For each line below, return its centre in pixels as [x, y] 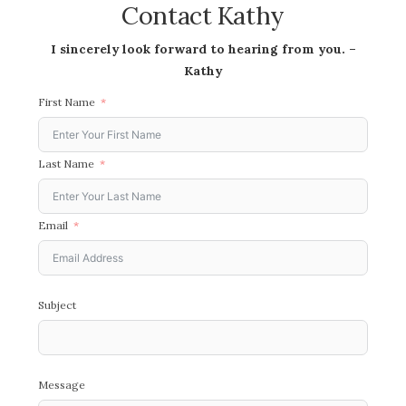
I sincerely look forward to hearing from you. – [203, 48]
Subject [57, 304]
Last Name [66, 163]
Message [62, 384]
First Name [67, 101]
